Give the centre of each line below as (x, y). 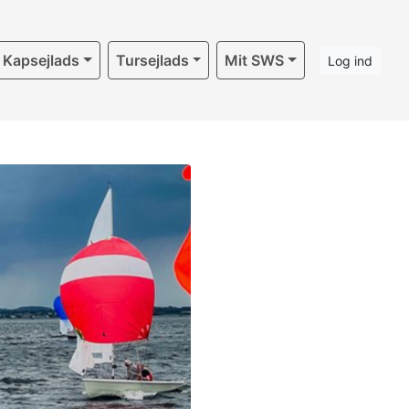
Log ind (350, 60)
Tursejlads (152, 60)
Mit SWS (255, 60)
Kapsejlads (41, 60)
